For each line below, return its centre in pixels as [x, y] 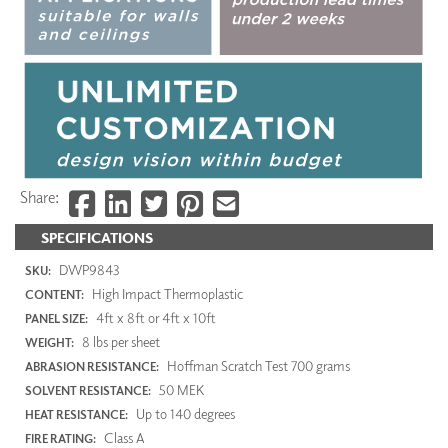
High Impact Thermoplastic [166, 293]
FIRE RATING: [60, 438]
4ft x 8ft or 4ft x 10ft [154, 317]
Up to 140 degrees [184, 413]
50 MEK [180, 389]
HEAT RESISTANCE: [76, 414]
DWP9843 [87, 269]
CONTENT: [54, 294]
